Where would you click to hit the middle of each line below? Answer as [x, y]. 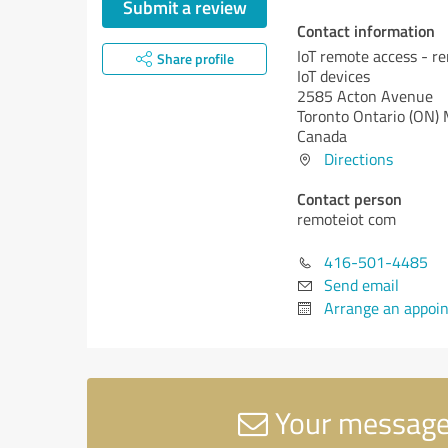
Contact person [349, 198]
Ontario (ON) [396, 116]
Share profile [195, 58]
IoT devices [333, 76]
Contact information [366, 30]
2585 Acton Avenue [365, 96]
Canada [322, 136]
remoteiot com [346, 219]
